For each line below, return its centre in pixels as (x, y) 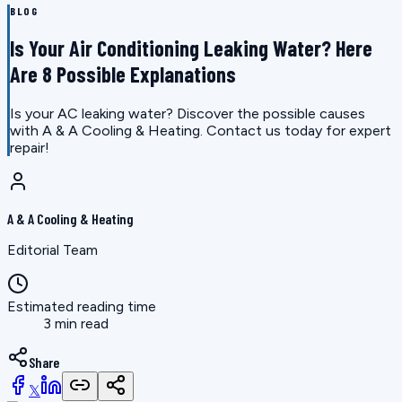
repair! (30, 148)
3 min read (76, 324)
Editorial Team (52, 250)
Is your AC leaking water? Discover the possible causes (188, 114)
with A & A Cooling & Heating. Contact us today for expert (201, 131)
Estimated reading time (82, 307)
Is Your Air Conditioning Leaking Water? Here (191, 48)
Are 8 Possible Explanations (123, 74)
